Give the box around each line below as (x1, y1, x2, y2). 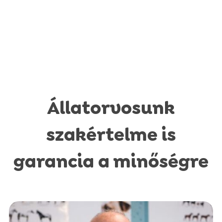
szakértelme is (46, 122, 176, 147)
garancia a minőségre (13, 149, 209, 173)
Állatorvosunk (47, 96, 175, 120)
